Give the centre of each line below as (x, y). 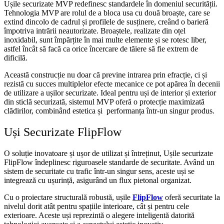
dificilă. (17, 57)
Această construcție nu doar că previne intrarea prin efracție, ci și (105, 74)
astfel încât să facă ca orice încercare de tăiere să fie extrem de (101, 48)
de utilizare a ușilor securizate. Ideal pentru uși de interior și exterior (110, 92)
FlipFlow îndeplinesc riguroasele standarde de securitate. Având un (109, 162)
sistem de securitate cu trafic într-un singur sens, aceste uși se (99, 171)
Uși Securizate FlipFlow (63, 132)
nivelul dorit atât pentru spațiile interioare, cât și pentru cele (96, 206)
